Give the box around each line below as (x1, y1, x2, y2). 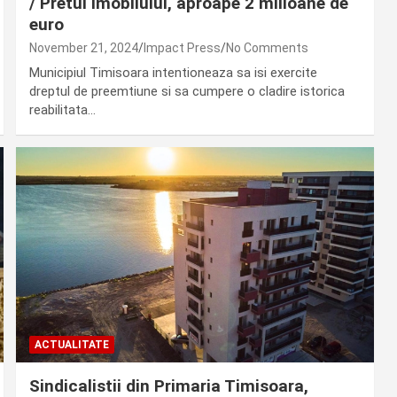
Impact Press (143, 40, 221, 55)
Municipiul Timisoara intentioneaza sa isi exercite (28, 64, 317, 81)
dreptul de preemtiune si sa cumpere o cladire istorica (28, 82, 345, 99)
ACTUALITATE (34, 338, 109, 351)
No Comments (225, 40, 308, 55)
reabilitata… (28, 101, 96, 118)
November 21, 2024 (28, 40, 138, 55)
